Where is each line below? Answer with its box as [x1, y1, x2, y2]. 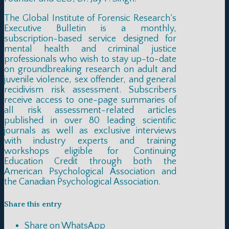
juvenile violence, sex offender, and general [4, 74, 176, 85]
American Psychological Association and [4, 166, 176, 177]
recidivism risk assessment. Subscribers [4, 84, 176, 95]
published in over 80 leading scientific [4, 115, 176, 126]
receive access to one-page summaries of [4, 95, 176, 105]
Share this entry [4, 199, 62, 209]
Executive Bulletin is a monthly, [4, 23, 176, 34]
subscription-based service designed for [4, 33, 176, 44]
